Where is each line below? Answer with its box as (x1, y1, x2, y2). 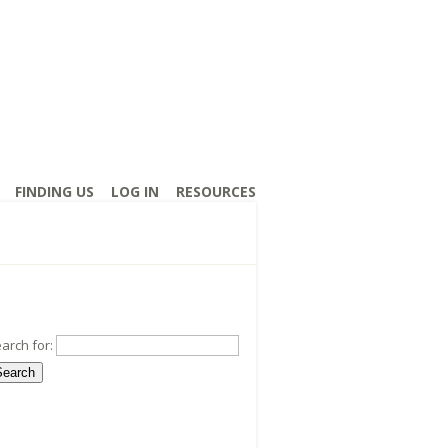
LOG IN (111, 182, 159, 201)
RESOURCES (176, 182, 256, 201)
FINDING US (15, 182, 94, 201)
